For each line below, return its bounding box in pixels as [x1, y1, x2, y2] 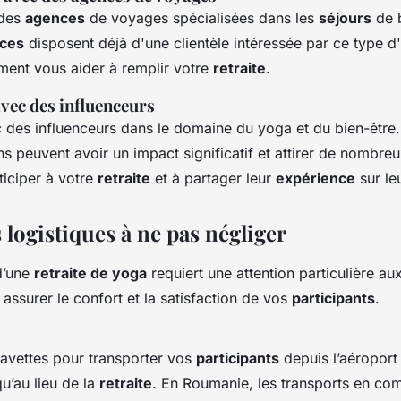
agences [25, 8, 85, 27]
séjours [319, 8, 371, 27]
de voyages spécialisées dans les [85, 8, 319, 27]
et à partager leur [150, 168, 276, 187]
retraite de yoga [34, 263, 147, 282]
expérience [276, 168, 355, 187]
